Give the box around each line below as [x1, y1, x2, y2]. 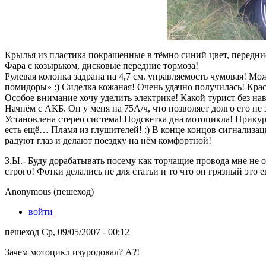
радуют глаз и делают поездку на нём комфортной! [5, 135, 211, 145]
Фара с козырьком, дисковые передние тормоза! [5, 60, 198, 71]
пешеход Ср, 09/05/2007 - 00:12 [5, 226, 129, 237]
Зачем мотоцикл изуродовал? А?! [5, 246, 140, 257]
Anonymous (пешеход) [5, 186, 94, 197]
